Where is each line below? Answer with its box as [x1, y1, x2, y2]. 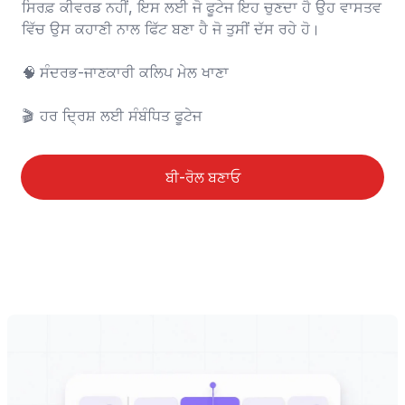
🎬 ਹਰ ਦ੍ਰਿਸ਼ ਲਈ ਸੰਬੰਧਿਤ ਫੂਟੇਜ [40, 107, 202, 125]
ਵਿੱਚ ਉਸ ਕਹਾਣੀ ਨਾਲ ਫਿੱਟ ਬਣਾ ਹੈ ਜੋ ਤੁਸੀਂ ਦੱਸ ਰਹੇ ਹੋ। [22, 20, 320, 38]
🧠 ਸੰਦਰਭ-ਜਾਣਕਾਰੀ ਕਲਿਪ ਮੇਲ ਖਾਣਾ [22, 63, 36, 81]
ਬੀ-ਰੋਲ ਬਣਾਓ [165, 168, 240, 186]
